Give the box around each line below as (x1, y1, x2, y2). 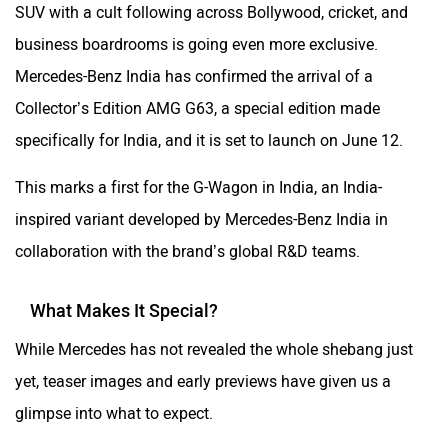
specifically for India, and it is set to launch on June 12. (15, 130, 403, 150)
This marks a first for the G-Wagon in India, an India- (15, 177, 382, 197)
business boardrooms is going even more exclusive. (15, 34, 378, 54)
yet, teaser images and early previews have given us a (15, 371, 391, 391)
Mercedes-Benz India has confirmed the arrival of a (15, 66, 373, 86)
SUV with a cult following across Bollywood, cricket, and (15, 2, 408, 22)
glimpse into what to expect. (15, 403, 221, 423)
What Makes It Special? (30, 299, 218, 322)
